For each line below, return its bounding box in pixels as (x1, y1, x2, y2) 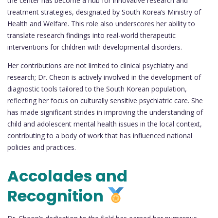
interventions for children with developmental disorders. (7, 42, 182, 52)
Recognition (7, 185, 107, 207)
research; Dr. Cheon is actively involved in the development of (7, 72, 201, 82)
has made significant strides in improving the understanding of (7, 107, 203, 117)
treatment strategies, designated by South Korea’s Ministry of (7, 7, 201, 17)
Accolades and (7, 165, 127, 187)
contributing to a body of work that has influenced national (7, 130, 192, 140)
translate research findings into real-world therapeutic (7, 30, 176, 40)
